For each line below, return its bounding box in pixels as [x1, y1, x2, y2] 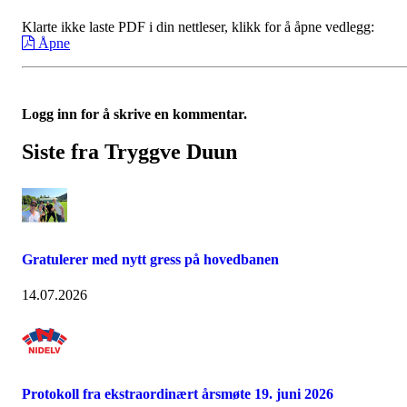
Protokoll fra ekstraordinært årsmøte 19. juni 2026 [22, 386, 333, 402]
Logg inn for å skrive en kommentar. [22, 105, 247, 122]
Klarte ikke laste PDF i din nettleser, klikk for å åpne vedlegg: [22, 18, 374, 35]
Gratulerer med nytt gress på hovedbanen [22, 251, 279, 267]
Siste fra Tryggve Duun [22, 140, 237, 164]
